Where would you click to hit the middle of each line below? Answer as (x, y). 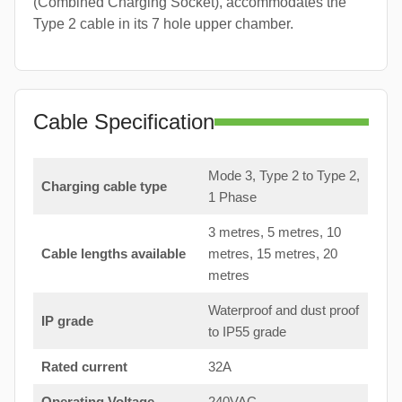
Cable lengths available (113, 253)
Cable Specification (124, 121)
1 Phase (232, 197)
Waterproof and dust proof (283, 310)
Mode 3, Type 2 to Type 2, (284, 175)
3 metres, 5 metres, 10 (274, 232)
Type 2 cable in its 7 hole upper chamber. (163, 23)
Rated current (84, 366)
